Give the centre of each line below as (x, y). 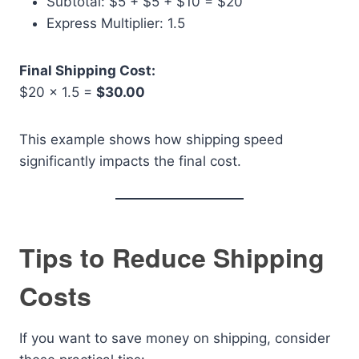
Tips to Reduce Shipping (172, 257)
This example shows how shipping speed (151, 139)
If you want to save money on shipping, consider (175, 338)
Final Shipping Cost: (87, 71)
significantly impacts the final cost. (130, 161)
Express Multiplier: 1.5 (116, 23)
